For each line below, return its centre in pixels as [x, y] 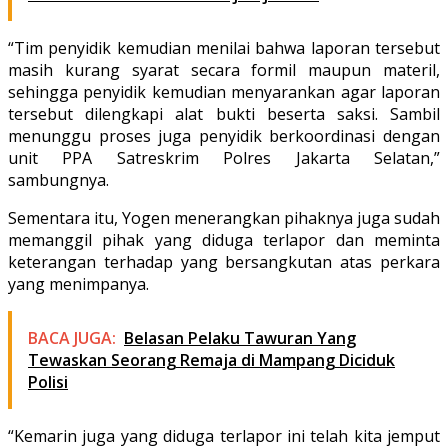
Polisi [48, 381]
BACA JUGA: [72, 337]
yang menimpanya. [78, 283]
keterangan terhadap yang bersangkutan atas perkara [224, 261]
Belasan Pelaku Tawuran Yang [240, 337]
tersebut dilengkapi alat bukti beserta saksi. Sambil [224, 113]
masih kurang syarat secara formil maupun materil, [224, 69]
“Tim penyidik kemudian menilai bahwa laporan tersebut [224, 47]
